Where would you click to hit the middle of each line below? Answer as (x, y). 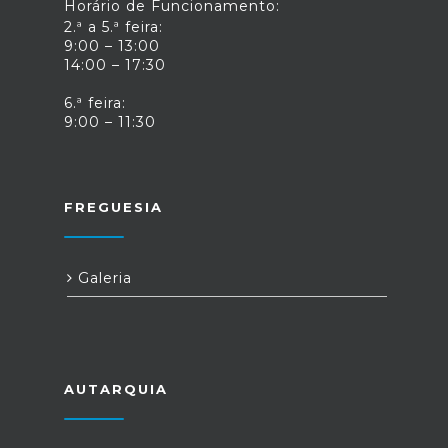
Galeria (102, 278)
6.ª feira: (95, 103)
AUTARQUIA (116, 389)
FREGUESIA (113, 207)
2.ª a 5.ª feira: (113, 27)
